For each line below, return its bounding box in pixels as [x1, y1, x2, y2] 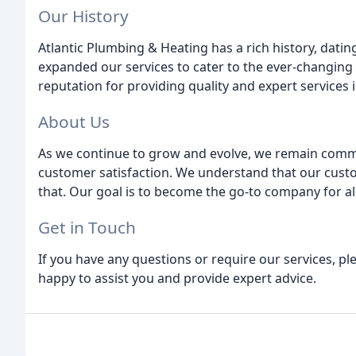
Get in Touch [38, 215, 136, 238]
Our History [38, 5, 129, 28]
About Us [38, 110, 110, 133]
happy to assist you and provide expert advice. [38, 269, 316, 287]
